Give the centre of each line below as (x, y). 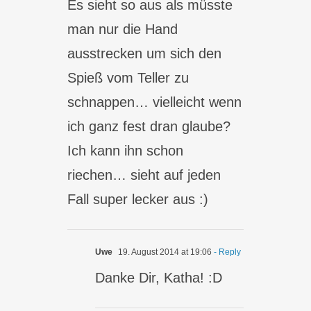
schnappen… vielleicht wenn (155, 102)
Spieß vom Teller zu (128, 78)
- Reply (227, 252)
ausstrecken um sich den (145, 53)
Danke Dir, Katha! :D (159, 278)
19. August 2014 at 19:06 (164, 252)
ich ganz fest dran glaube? (149, 126)
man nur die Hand (123, 29)
